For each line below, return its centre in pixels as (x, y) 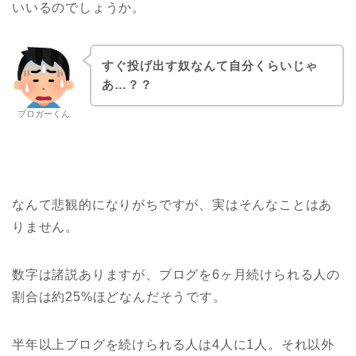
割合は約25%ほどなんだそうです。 (119, 296)
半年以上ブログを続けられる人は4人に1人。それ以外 (173, 344)
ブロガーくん (44, 114)
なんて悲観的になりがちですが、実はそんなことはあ (172, 204)
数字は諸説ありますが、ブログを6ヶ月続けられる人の (176, 274)
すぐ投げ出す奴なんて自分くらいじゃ (209, 65)
